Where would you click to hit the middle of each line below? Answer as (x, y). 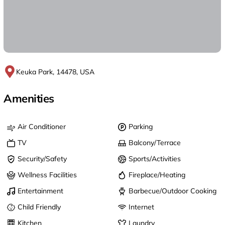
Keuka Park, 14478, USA (55, 72)
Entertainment (40, 191)
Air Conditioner (42, 127)
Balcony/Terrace (155, 143)
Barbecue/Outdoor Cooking (173, 191)
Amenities (29, 99)
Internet (141, 207)
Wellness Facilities (47, 175)
